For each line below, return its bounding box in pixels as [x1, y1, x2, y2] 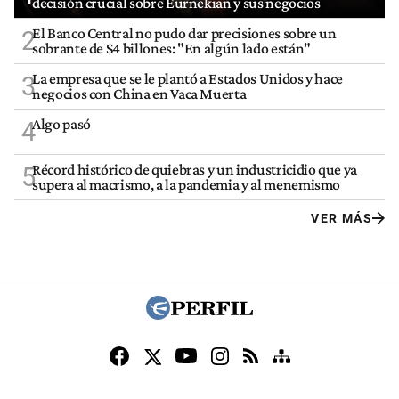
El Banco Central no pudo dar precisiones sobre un [32, 23, 337, 42]
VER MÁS [311, 210, 372, 225]
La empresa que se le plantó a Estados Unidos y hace [32, 69, 344, 87]
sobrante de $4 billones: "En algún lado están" [32, 38, 311, 57]
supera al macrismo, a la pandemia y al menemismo [32, 175, 341, 193]
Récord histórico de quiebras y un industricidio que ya [32, 159, 357, 178]
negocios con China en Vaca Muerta [32, 84, 247, 102]
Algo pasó [32, 114, 91, 133]
